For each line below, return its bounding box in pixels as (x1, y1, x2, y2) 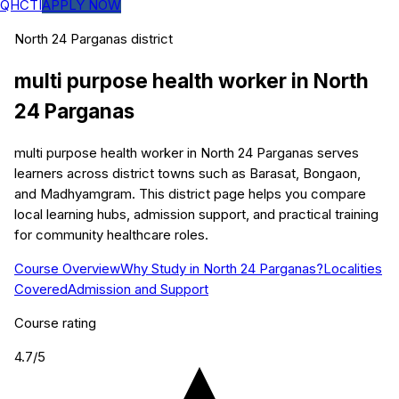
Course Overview (14, 260, 120, 278)
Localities (323, 260, 382, 278)
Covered (14, 281, 68, 298)
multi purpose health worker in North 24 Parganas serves (14, 144, 359, 162)
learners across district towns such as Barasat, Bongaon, (14, 165, 361, 183)
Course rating (14, 314, 96, 332)
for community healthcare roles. (14, 226, 208, 244)
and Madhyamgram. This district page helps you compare (14, 185, 366, 203)
